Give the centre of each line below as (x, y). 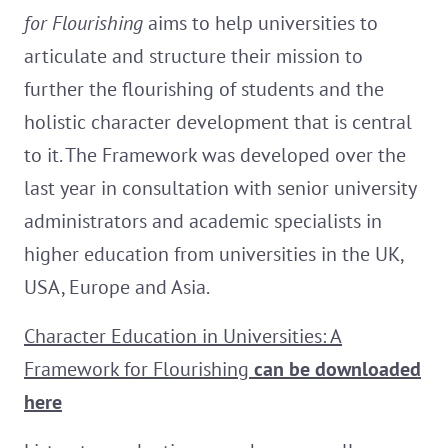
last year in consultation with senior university (220, 188)
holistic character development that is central (218, 122)
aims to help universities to (260, 23)
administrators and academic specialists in (203, 221)
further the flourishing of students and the (204, 89)
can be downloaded (337, 369)
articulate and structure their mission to (193, 56)
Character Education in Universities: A (183, 336)
